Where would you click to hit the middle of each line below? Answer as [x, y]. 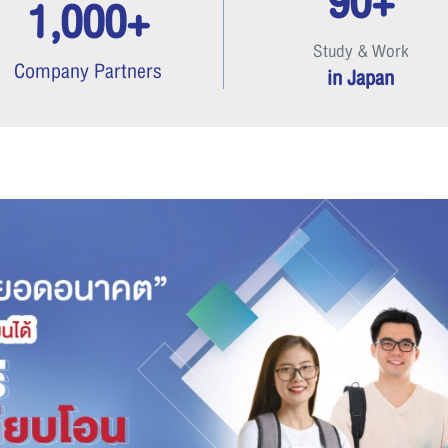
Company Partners [87, 72]
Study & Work [360, 51]
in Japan [360, 78]
